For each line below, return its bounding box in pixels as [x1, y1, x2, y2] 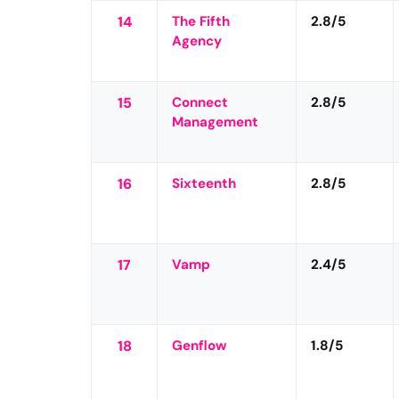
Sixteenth [172, 174, 237, 192]
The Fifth [172, 12, 231, 30]
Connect [172, 93, 229, 111]
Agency [172, 31, 223, 50]
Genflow [172, 336, 227, 354]
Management [172, 112, 259, 131]
